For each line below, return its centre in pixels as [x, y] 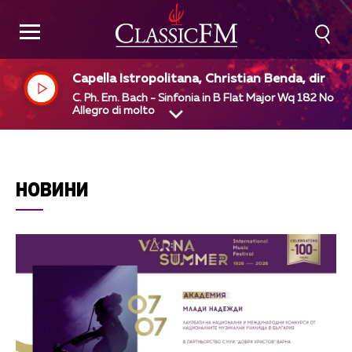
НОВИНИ [52, 189]
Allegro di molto [114, 110]
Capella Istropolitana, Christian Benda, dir [199, 79]
